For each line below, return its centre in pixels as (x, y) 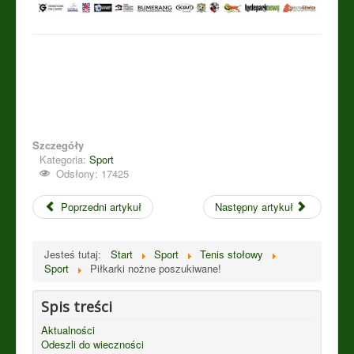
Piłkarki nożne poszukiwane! (156, 268)
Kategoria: (64, 159)
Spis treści (77, 306)
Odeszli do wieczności (92, 344)
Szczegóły (58, 145)
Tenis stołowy (232, 254)
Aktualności (68, 330)
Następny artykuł (254, 206)
